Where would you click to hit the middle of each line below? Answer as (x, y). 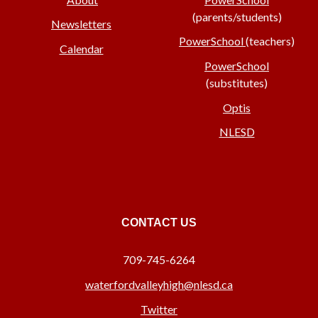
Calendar (81, 48)
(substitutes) (237, 82)
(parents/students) (237, 16)
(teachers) (270, 41)
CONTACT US (159, 223)
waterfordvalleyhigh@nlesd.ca (159, 284)
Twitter (159, 309)
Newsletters (81, 24)
